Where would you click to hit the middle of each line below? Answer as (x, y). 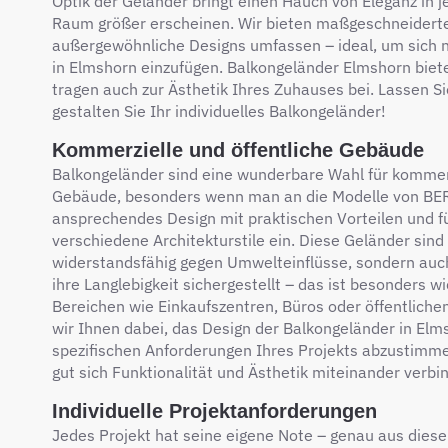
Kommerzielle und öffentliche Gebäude (238, 150)
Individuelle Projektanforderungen (214, 411)
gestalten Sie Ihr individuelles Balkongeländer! (219, 111)
